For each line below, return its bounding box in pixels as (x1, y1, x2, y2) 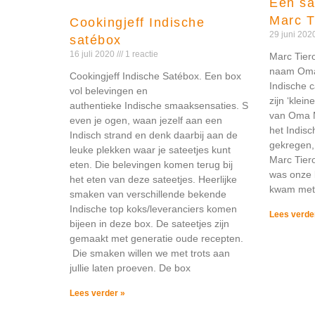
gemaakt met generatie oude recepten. (70, 232, 243, 244)
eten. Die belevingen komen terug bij (70, 158, 233, 170)
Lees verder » (70, 288, 125, 298)
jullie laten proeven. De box (70, 262, 191, 274)
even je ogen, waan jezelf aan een (70, 114, 222, 126)
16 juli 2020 (70, 49, 117, 59)
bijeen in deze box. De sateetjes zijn (70, 217, 229, 229)
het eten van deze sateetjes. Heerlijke (70, 173, 237, 185)
